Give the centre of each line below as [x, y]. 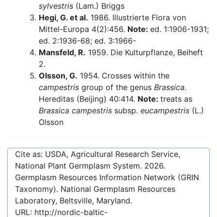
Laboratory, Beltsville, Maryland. [74, 201]
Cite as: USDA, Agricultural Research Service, [98, 154]
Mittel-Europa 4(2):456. [83, 29]
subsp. [126, 111]
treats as [176, 99]
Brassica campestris [75, 111]
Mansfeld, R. [62, 53]
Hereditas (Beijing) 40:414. [88, 99]
